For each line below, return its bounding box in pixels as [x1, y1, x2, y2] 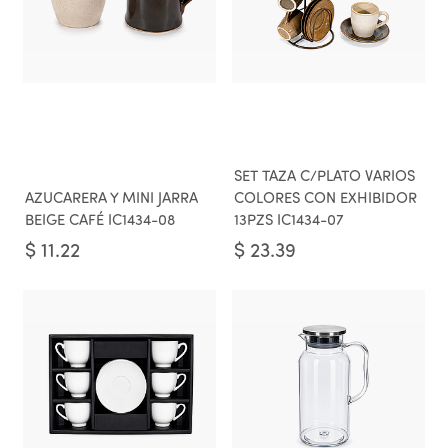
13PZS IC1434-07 [234, 214, 344, 229]
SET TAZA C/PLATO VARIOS [234, 170, 415, 185]
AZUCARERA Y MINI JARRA [25, 192, 198, 207]
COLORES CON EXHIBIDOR [234, 192, 417, 207]
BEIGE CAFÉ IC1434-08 [25, 214, 175, 229]
